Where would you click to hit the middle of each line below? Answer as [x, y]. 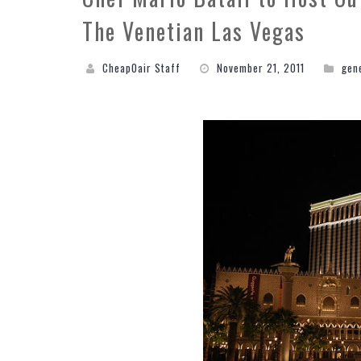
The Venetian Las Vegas [194, 31]
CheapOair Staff [141, 68]
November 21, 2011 [261, 68]
